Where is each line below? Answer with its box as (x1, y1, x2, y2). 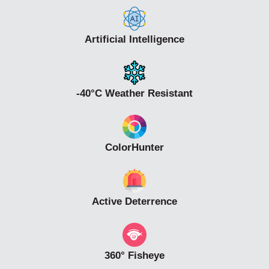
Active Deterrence (91, 196, 177, 208)
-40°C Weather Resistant (76, 88, 193, 100)
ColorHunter (104, 142, 164, 154)
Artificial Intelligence (84, 34, 184, 46)
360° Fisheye (104, 250, 165, 262)
